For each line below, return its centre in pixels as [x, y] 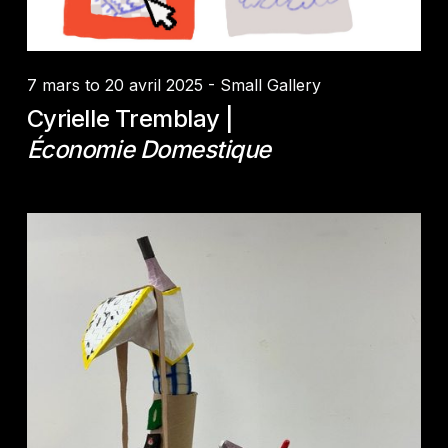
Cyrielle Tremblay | [130, 118]
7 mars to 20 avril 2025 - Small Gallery [173, 84]
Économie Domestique [148, 149]
